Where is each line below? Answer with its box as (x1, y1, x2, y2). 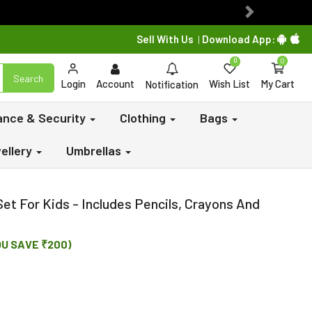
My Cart (260, 77, 295, 90)
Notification (145, 78, 198, 91)
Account (96, 77, 134, 90)
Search (13, 72, 43, 84)
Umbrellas (66, 143, 124, 158)
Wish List (209, 77, 250, 90)
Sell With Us (136, 33, 194, 45)
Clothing (120, 110, 169, 125)
